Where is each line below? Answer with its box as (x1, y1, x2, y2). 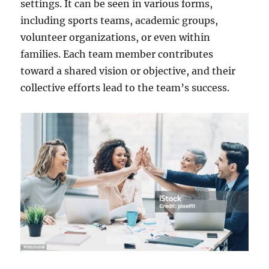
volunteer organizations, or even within (20, 31, 211, 44)
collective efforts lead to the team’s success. (20, 82, 230, 94)
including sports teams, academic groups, (20, 14, 219, 27)
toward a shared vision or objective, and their (20, 65, 236, 77)
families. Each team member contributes (20, 48, 214, 61)
